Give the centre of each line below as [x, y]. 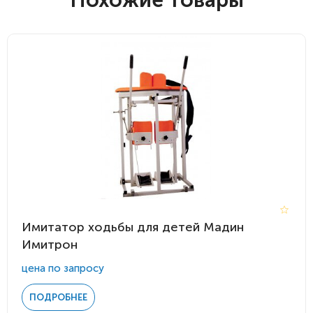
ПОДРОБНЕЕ [58, 297]
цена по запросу [63, 268]
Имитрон [50, 245]
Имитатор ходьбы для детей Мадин [133, 227]
